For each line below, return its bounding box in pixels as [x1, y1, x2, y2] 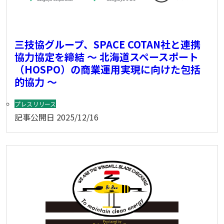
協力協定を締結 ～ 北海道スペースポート [14, 49, 198, 64]
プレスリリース [14, 99, 56, 108]
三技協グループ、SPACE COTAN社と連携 [14, 37, 200, 51]
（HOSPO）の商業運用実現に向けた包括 [14, 62, 200, 76]
